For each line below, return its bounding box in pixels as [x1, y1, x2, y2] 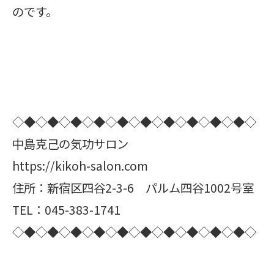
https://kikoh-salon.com [12, 157, 148, 174]
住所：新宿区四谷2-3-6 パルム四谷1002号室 [12, 179, 254, 196]
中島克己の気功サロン [12, 135, 128, 152]
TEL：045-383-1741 [12, 201, 120, 218]
